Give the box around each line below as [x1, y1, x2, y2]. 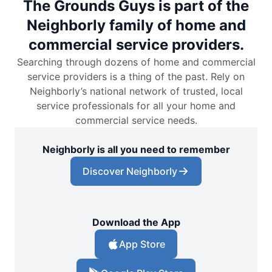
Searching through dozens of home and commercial [16, 56, 256, 69]
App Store [119, 238, 165, 251]
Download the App [92, 216, 180, 229]
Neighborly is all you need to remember [42, 143, 230, 156]
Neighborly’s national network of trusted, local [29, 85, 243, 98]
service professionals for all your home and [36, 100, 236, 112]
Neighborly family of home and [26, 16, 246, 35]
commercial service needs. [75, 114, 197, 127]
